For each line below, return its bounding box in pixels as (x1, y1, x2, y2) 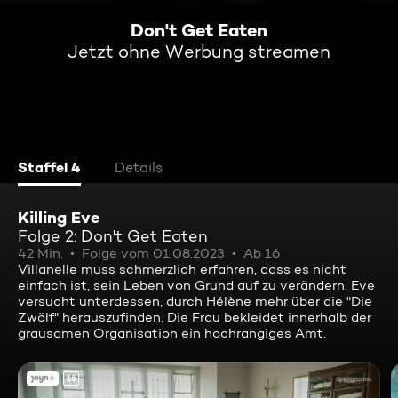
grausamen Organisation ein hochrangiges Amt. (18, 325, 326, 341)
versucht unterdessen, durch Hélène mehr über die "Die (18, 293, 372, 309)
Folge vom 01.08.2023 (82, 245, 225, 261)
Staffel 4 (18, 158, 81, 176)
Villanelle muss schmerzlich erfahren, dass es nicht (18, 261, 346, 277)
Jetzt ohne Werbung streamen (68, 41, 330, 62)
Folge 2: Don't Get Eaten (18, 227, 208, 245)
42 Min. (18, 245, 63, 261)
